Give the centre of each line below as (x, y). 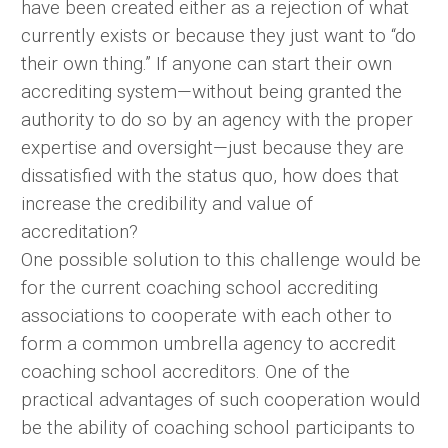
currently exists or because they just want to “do (218, 36)
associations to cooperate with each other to (206, 316)
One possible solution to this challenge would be (221, 260)
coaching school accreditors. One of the (185, 372)
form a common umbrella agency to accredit (208, 344)
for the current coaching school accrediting (199, 288)
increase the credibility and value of (167, 204)
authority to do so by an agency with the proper (217, 120)
